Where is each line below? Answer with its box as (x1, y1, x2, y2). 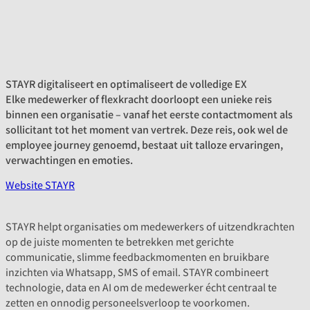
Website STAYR (6, 177, 75, 192)
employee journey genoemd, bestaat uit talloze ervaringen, (6, 136, 283, 152)
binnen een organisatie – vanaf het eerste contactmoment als (6, 106, 293, 121)
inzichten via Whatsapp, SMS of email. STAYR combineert (6, 264, 268, 280)
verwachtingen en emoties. (6, 152, 133, 167)
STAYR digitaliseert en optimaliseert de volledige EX (6, 75, 247, 91)
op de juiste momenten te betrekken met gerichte (6, 234, 234, 249)
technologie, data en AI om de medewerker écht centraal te (6, 280, 277, 295)
